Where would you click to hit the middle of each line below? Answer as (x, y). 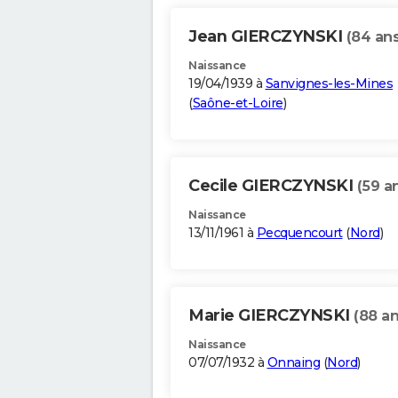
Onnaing (293, 363)
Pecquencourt (299, 233)
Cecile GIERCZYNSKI (273, 186)
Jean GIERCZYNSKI (267, 37)
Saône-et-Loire (238, 103)
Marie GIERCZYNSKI (271, 316)
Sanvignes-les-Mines (329, 84)
